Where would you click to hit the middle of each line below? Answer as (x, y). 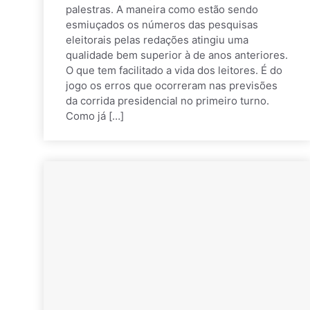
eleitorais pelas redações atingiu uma (157, 39)
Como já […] (95, 116)
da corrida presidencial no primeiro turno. (167, 100)
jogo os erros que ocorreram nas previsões (172, 85)
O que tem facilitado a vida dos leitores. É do (174, 70)
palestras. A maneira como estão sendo (162, 9)
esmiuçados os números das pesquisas (162, 24)
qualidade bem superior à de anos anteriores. (177, 55)
